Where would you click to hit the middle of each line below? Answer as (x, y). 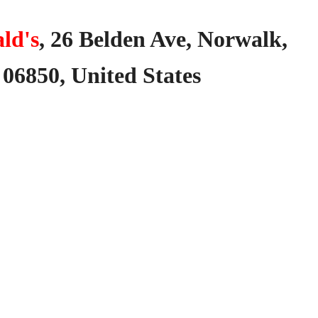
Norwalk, (242, 39)
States (172, 75)
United (104, 75)
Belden (112, 39)
